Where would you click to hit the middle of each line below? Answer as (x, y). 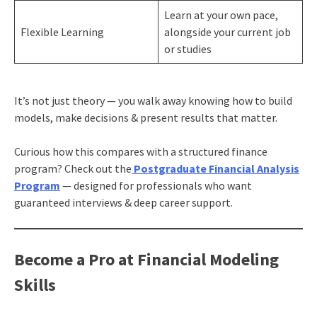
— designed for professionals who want (156, 185)
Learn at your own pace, (221, 15)
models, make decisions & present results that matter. (145, 117)
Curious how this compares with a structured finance (140, 151)
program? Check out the (73, 168)
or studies (188, 48)
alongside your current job (227, 31)
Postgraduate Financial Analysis (216, 168)
